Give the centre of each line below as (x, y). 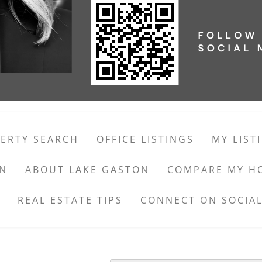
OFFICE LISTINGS (145, 139)
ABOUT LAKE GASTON (87, 170)
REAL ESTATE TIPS (70, 200)
